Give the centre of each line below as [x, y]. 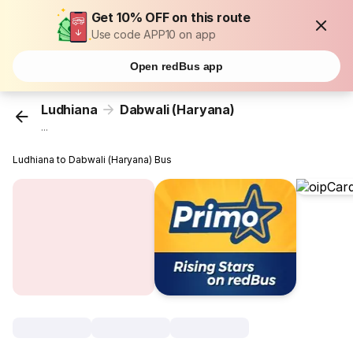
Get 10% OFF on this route [171, 17]
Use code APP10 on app [153, 34]
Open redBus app [176, 66]
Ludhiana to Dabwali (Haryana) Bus [93, 160]
